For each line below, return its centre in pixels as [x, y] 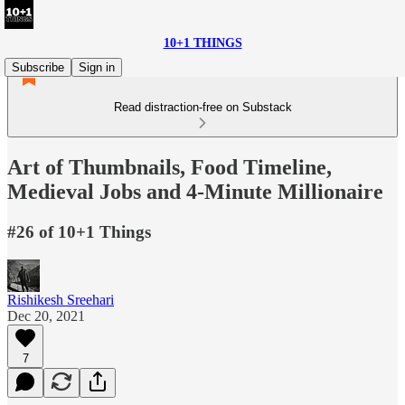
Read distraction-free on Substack [202, 107]
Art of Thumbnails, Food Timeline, [170, 167]
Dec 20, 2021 [46, 316]
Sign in [97, 67]
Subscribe [38, 67]
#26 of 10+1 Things [79, 231]
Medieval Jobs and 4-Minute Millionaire [195, 191]
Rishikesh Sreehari [61, 299]
